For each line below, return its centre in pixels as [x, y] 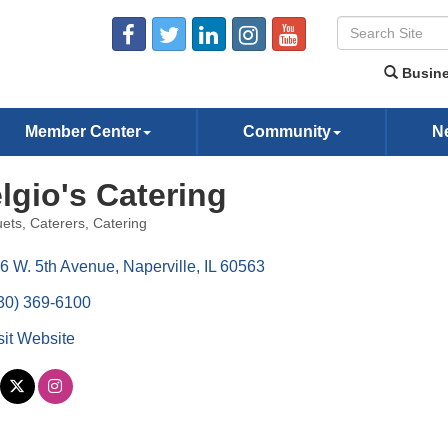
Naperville [159, 266]
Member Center [83, 131]
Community [286, 131]
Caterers [57, 223]
